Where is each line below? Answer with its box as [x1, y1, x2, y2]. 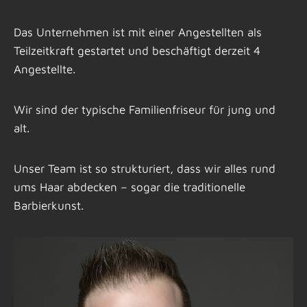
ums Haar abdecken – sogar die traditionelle [14, 180, 245, 194]
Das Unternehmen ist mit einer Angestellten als [14, 25, 262, 39]
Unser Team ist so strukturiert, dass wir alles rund [14, 161, 275, 175]
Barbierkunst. [14, 198, 84, 212]
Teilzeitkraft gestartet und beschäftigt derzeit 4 [14, 43, 260, 58]
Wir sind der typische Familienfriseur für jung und [14, 102, 275, 116]
